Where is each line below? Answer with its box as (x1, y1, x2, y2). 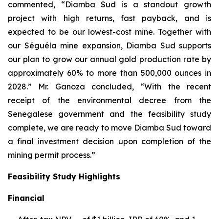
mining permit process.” (8, 150, 95, 160)
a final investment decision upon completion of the (8, 136, 211, 146)
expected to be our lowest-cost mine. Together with (8, 27, 211, 37)
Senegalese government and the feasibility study (8, 109, 211, 119)
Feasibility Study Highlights (8, 172, 120, 181)
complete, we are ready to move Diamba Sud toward (8, 123, 211, 132)
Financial (8, 193, 44, 203)
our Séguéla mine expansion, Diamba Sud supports (8, 41, 211, 50)
